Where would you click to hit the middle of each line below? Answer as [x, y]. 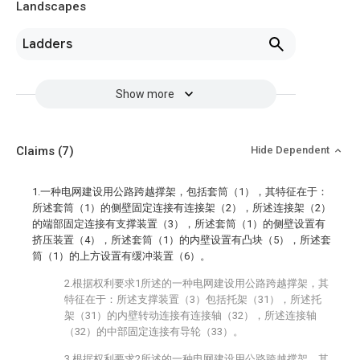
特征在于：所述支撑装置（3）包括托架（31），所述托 [193, 299]
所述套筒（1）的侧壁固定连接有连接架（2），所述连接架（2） [182, 208]
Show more [145, 94]
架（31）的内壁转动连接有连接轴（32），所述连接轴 [190, 315]
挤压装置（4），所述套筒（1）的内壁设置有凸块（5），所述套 [182, 240]
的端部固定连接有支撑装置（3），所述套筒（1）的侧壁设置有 [179, 224]
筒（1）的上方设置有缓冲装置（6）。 [121, 256]
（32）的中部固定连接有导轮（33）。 [154, 331]
